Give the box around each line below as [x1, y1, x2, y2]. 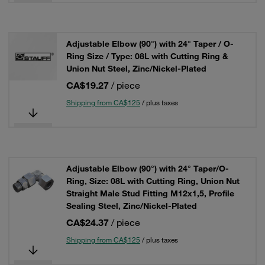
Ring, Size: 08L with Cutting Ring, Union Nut [66, 176, 240, 186]
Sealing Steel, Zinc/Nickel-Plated [66, 201, 197, 211]
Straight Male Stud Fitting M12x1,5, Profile [66, 188, 234, 199]
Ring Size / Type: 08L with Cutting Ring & [66, 51, 228, 62]
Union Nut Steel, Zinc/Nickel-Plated [66, 63, 206, 74]
